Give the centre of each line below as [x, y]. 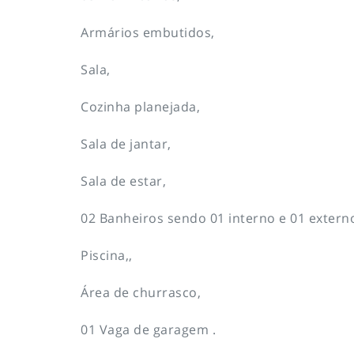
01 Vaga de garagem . [148, 329]
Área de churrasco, [141, 292]
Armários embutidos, [148, 32]
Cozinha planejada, [140, 106]
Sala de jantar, [126, 143]
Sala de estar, [123, 181]
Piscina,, [107, 255]
